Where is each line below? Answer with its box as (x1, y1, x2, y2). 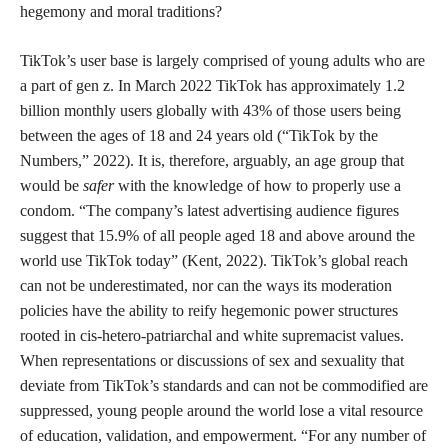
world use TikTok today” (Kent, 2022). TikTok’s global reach (20, 252, 408, 269)
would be (20, 177, 83, 194)
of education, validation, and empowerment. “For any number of (20, 427, 426, 444)
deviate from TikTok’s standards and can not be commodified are (20, 377, 428, 394)
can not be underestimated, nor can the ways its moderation (20, 277, 392, 294)
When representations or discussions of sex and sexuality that (20, 352, 404, 369)
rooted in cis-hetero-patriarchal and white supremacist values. (20, 327, 404, 344)
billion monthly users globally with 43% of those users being (20, 102, 401, 119)
